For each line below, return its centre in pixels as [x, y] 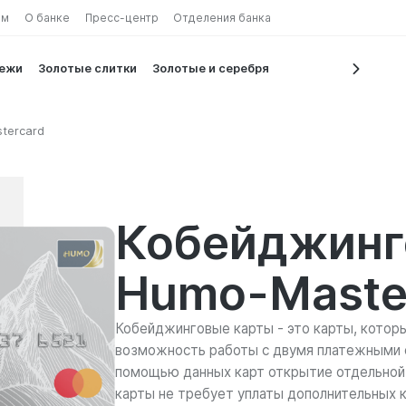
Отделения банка [222, 17]
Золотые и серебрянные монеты [251, 69]
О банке [47, 17]
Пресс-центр [121, 17]
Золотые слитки [87, 69]
